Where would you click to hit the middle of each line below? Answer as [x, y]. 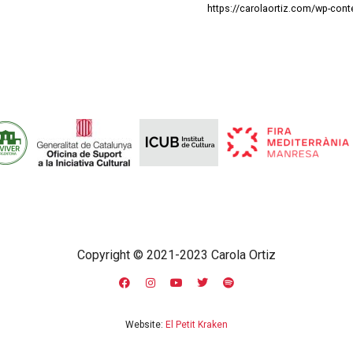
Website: [145, 325]
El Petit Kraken [197, 325]
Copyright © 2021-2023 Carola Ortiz [176, 255]
